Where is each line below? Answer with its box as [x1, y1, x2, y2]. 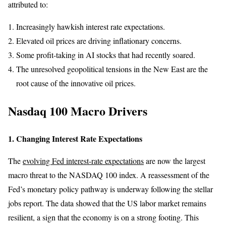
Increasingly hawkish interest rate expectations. [16, 21, 165, 32]
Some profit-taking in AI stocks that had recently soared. [16, 49, 195, 60]
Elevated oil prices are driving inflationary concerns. [16, 35, 182, 46]
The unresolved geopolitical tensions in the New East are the [16, 63, 208, 74]
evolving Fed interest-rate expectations [23, 155, 144, 166]
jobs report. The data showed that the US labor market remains [8, 197, 206, 208]
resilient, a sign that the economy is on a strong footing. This [8, 211, 199, 222]
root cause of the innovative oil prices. [16, 77, 136, 88]
